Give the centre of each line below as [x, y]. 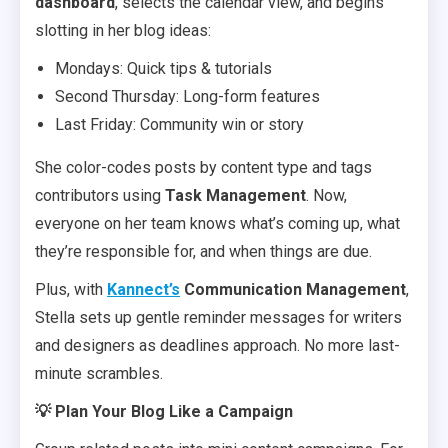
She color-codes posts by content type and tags [203, 167]
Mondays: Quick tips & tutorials [163, 68]
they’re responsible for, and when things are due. [203, 251]
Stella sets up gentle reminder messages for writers [218, 317]
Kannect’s [143, 289]
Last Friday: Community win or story [179, 124]
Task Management [235, 195]
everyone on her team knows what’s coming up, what [217, 223]
